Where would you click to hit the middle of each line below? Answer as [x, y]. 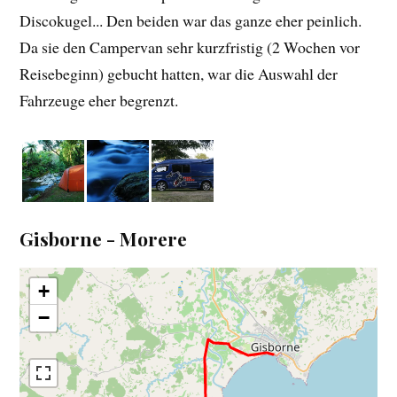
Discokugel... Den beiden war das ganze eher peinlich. [191, 21]
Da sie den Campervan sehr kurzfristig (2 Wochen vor [190, 47]
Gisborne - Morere [104, 238]
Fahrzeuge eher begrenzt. [99, 101]
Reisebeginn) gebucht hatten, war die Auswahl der [179, 74]
